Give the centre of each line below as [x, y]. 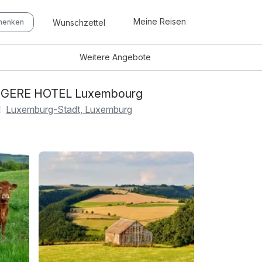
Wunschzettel [79, 22]
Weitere [96, 57]
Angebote [132, 57]
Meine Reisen [160, 22]
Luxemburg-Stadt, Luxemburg [69, 109]
